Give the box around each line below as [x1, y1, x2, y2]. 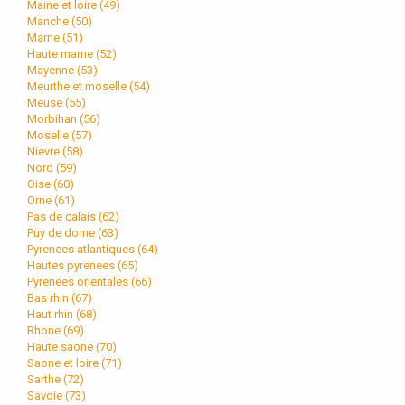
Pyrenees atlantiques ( [27, 241, 141, 256]
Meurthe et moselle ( [27, 79, 133, 93]
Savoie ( [27, 388, 69, 402]
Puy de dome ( [27, 225, 101, 240]
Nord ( [27, 160, 60, 174]
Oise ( [27, 176, 57, 191]
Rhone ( [27, 323, 67, 337]
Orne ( [27, 193, 58, 207]
